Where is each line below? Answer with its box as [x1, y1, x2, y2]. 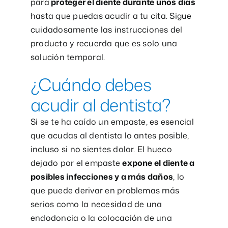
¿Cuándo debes [30, 72, 152, 97]
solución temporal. [30, 51, 105, 63]
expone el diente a [122, 157, 195, 169]
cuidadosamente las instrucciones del [30, 24, 183, 36]
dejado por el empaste [30, 157, 123, 169]
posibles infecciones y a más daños [30, 171, 174, 183]
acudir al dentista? [30, 93, 171, 118]
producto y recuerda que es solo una [30, 38, 178, 49]
